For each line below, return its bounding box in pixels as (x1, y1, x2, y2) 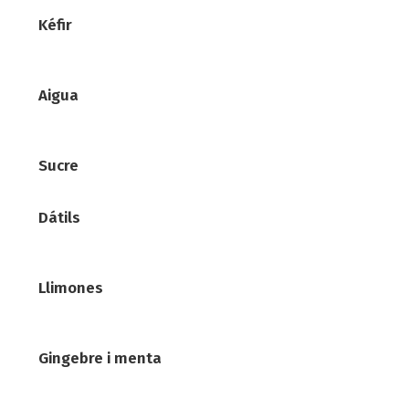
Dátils (38, 207, 81, 227)
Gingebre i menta (38, 348, 163, 368)
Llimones (38, 278, 104, 298)
